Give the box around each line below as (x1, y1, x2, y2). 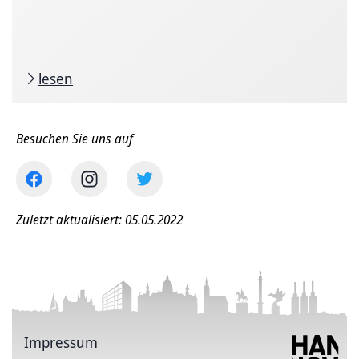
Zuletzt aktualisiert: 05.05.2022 (16, 210, 183, 228)
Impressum (24, 332, 98, 352)
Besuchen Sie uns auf (16, 129, 133, 147)
